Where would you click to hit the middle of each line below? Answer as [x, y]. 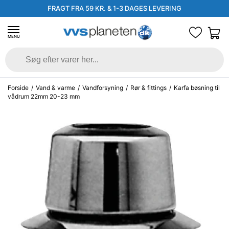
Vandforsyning [103, 88]
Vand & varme [55, 88]
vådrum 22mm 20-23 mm [44, 96]
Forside [18, 88]
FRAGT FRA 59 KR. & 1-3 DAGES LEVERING [114, 8]
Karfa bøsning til [197, 88]
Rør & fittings [148, 88]
